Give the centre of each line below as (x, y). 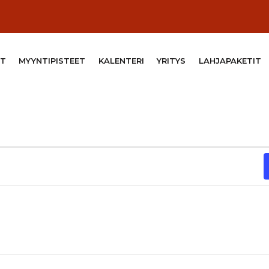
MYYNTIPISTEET (52, 60)
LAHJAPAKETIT (230, 60)
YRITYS (171, 60)
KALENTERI (121, 60)
